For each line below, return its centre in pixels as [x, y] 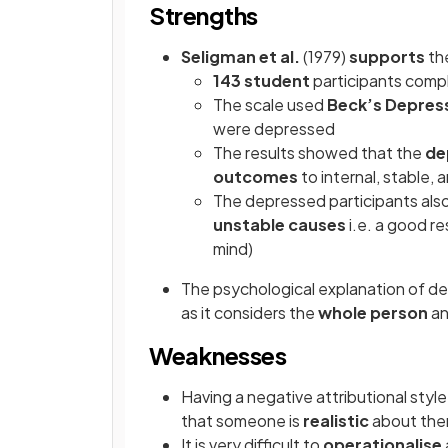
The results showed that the [319, 152]
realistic [336, 420]
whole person [373, 312]
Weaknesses [218, 355]
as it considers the [249, 312]
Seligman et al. [242, 56]
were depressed [274, 128]
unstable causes [279, 224]
